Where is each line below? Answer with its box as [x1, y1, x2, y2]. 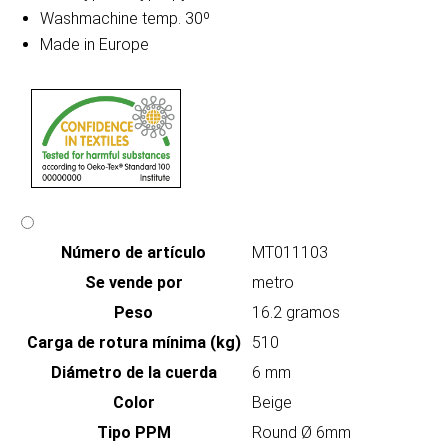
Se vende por [84, 273, 183, 293]
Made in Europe [40, 35, 149, 55]
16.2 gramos [252, 303, 340, 323]
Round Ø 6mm [252, 423, 351, 443]
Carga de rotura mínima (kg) [26, 333, 241, 353]
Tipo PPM [96, 423, 171, 443]
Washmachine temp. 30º [40, 9, 210, 29]
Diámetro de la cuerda [50, 363, 217, 383]
